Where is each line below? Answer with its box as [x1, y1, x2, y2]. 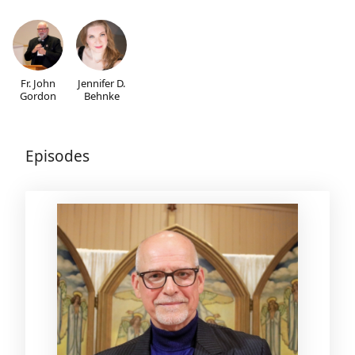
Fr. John [21, 76, 55, 91]
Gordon [20, 89, 56, 104]
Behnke [83, 89, 120, 104]
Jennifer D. [78, 76, 125, 91]
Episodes [25, 146, 90, 167]
